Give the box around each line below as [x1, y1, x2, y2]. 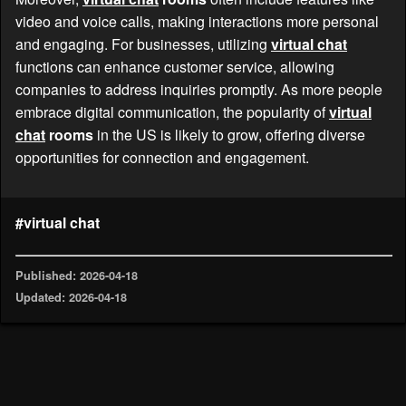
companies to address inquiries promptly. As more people [15, 79, 382, 101]
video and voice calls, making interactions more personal [15, 11, 379, 33]
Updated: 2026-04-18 [15, 289, 127, 306]
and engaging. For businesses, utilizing [15, 34, 271, 55]
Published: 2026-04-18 [15, 267, 138, 285]
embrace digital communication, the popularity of [15, 101, 329, 123]
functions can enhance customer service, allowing [15, 56, 334, 78]
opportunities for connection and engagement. [15, 147, 309, 169]
